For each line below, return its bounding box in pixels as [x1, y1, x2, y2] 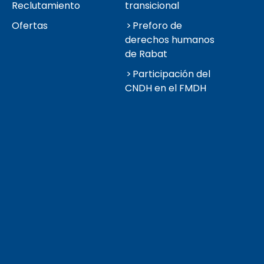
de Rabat [124, 47, 167, 61]
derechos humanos [124, 33, 214, 47]
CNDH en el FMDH [124, 81, 206, 95]
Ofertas [12, 19, 48, 33]
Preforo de [132, 19, 182, 33]
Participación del [132, 67, 210, 81]
